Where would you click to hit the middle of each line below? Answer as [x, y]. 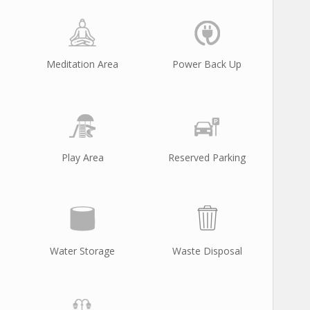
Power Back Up [207, 64]
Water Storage [82, 251]
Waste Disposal [207, 251]
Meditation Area [82, 64]
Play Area [82, 157]
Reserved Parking [207, 157]
